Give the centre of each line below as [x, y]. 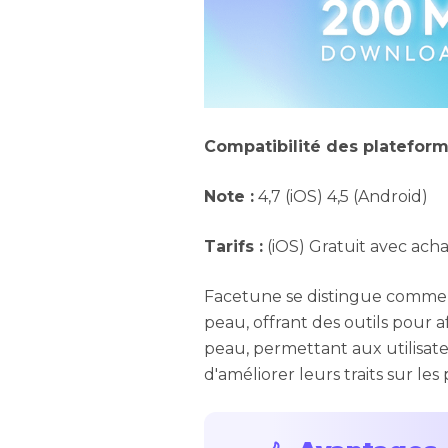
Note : [229, 197]
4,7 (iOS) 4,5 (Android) [341, 197]
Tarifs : [233, 247]
